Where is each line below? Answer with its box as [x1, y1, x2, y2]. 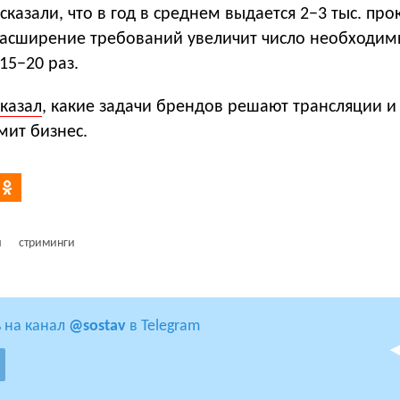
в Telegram [126, 318, 200, 335]
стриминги [19, 237, 75, 250]
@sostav [69, 318, 126, 335]
